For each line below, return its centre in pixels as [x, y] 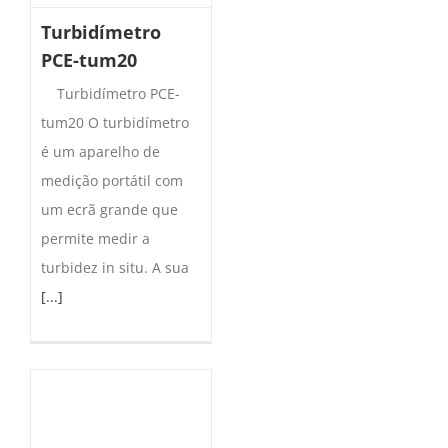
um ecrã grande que [109, 209]
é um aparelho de [100, 151]
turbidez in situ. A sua [115, 267]
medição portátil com [112, 180]
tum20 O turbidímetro [115, 122]
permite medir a [95, 238]
